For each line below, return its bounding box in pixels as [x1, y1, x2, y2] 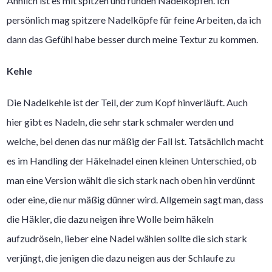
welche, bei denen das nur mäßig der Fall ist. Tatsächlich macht [7, 135, 264, 147]
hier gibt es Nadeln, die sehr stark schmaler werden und [7, 115, 234, 127]
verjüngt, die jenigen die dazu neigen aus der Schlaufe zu [7, 251, 236, 263]
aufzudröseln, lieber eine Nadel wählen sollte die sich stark [7, 232, 248, 244]
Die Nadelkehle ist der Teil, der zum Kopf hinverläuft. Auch [7, 96, 248, 108]
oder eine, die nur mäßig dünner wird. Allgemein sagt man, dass [7, 193, 264, 205]
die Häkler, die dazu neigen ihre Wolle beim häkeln [7, 212, 214, 225]
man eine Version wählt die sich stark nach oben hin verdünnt [7, 174, 256, 186]
